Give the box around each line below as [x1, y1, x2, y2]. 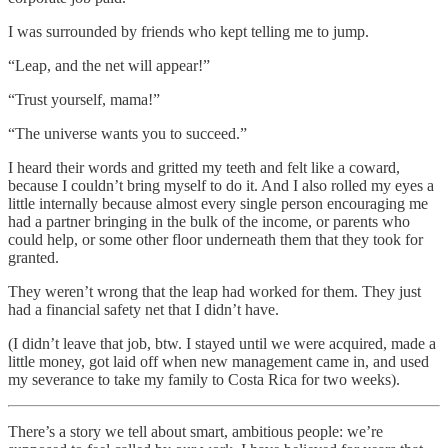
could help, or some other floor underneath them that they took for [8, 230, 423, 248]
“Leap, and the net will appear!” [8, 56, 210, 74]
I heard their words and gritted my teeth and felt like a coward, [8, 158, 400, 176]
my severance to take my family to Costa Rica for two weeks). [8, 370, 400, 388]
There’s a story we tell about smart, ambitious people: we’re [8, 422, 383, 440]
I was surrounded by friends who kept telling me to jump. [8, 22, 369, 40]
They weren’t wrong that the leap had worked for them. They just [8, 282, 421, 300]
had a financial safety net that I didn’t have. [8, 300, 279, 318]
